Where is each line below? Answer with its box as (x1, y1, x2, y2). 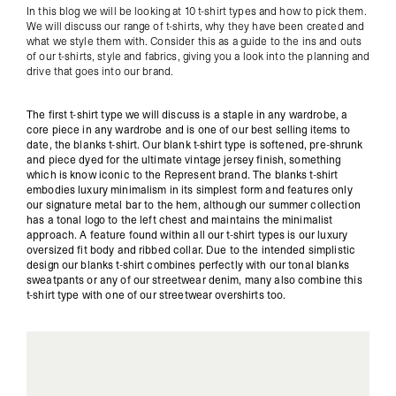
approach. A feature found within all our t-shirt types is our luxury (27, 228, 348, 243)
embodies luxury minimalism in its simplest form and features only (27, 183, 353, 198)
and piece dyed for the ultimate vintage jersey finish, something (27, 153, 341, 168)
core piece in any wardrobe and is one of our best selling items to (27, 123, 350, 138)
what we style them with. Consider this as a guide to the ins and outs (27, 34, 362, 49)
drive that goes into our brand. (27, 65, 174, 80)
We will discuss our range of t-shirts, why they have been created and (27, 19, 365, 34)
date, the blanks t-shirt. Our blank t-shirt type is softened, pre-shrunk (27, 138, 363, 153)
